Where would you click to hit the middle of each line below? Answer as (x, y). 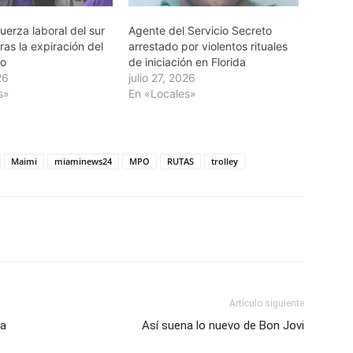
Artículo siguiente (267, 303)
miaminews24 (83, 161)
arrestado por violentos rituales (208, 46)
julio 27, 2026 (162, 77)
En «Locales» (162, 93)
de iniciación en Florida (187, 61)
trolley (225, 161)
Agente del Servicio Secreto (200, 30)
